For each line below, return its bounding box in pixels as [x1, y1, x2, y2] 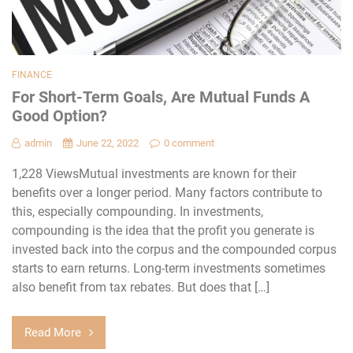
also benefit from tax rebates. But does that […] [12, 280, 269, 295]
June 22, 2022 [76, 137, 139, 150]
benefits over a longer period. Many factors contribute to [12, 185, 322, 201]
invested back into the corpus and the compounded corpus [12, 242, 336, 258]
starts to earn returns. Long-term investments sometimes [12, 261, 325, 277]
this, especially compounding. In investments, [12, 204, 263, 220]
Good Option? [12, 106, 107, 126]
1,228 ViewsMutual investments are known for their [12, 166, 296, 182]
